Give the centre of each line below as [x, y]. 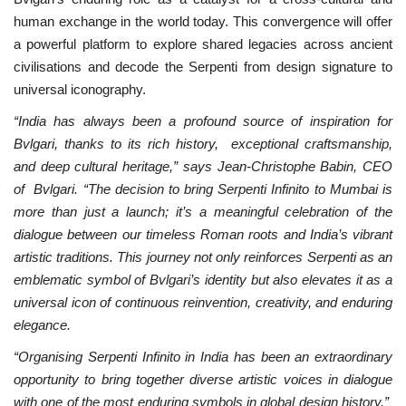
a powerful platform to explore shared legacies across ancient [203, 43]
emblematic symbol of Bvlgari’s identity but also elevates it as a [203, 279]
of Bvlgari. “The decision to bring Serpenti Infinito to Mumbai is [203, 188]
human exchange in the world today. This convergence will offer [203, 21]
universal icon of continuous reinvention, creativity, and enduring [203, 302]
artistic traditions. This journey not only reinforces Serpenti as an [203, 256]
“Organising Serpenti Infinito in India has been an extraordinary [203, 356]
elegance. [42, 324]
